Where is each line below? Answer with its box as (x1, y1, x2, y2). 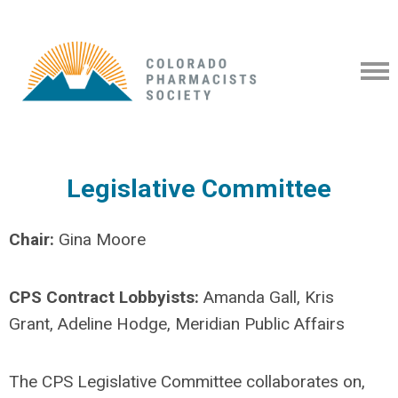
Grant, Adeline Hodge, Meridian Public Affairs (9, 314, 349, 334)
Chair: (9, 229, 59, 250)
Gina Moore (59, 229, 146, 250)
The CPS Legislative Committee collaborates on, (9, 371, 365, 392)
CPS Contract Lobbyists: (9, 287, 199, 307)
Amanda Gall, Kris (199, 287, 334, 307)
